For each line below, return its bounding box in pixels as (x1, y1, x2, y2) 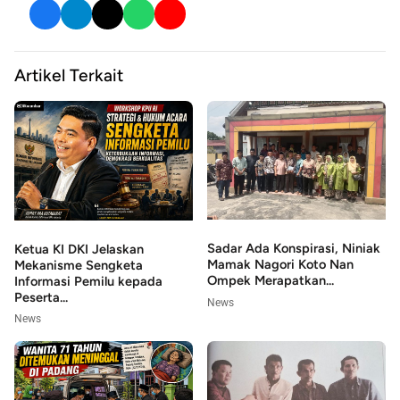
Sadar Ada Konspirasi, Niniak (207, 240, 380, 257)
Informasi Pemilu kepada (14, 272, 162, 289)
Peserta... (14, 288, 68, 305)
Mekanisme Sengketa (14, 256, 143, 273)
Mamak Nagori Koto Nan (207, 256, 354, 273)
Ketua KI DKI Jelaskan (14, 240, 144, 257)
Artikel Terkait (14, 65, 123, 87)
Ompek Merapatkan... (207, 272, 334, 289)
